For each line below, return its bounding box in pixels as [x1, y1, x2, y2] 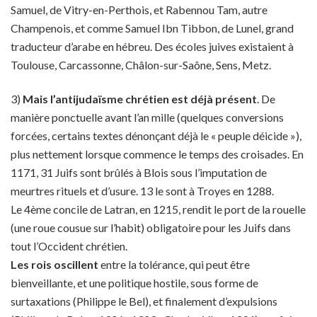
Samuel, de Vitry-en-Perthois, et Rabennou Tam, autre [11, 3, 267, 16]
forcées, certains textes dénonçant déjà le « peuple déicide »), [11, 129, 301, 142]
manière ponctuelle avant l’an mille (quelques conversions [11, 110, 284, 124]
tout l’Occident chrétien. [11, 239, 127, 253]
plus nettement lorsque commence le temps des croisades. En [11, 147, 304, 161]
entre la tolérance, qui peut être [100, 258, 250, 271]
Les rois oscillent [11, 258, 100, 271]
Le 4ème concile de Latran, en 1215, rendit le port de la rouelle [11, 202, 306, 216]
